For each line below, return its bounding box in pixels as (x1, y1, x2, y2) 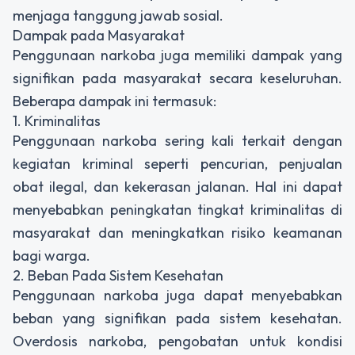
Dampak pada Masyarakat (13, 25, 185, 44)
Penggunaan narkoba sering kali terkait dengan (13, 131, 342, 150)
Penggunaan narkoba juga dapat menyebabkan (13, 285, 342, 304)
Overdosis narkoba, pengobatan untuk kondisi (13, 331, 342, 350)
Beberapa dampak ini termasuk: (13, 91, 216, 110)
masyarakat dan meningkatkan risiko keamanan (13, 223, 342, 242)
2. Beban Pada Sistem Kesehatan (13, 265, 223, 284)
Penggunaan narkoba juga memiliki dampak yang (13, 45, 342, 64)
